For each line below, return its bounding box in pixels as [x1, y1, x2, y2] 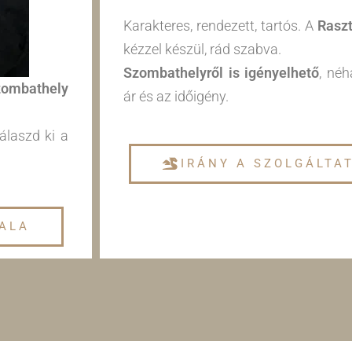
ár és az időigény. [123, 88, 229, 105]
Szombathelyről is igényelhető [123, 64, 319, 82]
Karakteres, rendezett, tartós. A [123, 17, 317, 35]
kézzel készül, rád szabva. [123, 41, 281, 58]
